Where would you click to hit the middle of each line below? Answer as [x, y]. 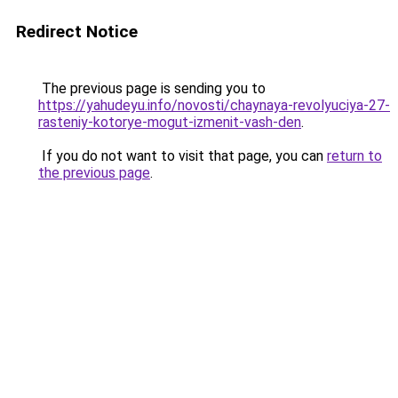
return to [354, 156]
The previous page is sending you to [152, 88]
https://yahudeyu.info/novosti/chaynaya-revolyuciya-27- [214, 105]
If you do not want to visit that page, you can [183, 156]
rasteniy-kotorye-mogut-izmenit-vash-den [170, 122]
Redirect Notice [77, 32]
